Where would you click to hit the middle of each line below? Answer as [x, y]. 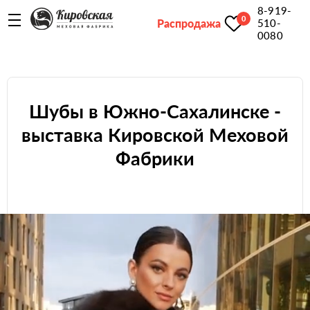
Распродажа [189, 23]
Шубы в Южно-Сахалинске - [155, 111]
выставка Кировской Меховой [155, 135]
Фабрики [155, 158]
